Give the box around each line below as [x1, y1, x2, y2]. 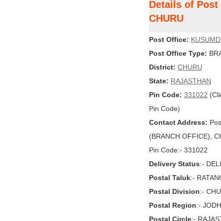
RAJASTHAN [171, 77, 211, 85]
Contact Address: [149, 118, 208, 126]
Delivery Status [149, 160, 200, 168]
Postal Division [149, 187, 200, 195]
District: [149, 63, 176, 71]
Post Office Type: [149, 49, 207, 57]
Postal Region [149, 201, 196, 209]
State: [149, 77, 169, 85]
